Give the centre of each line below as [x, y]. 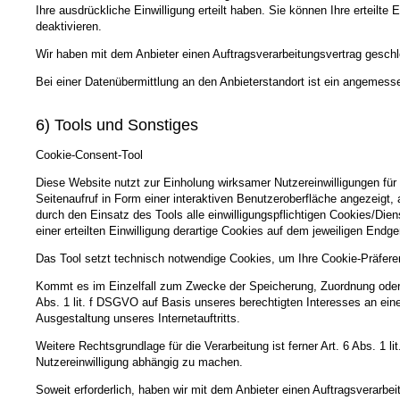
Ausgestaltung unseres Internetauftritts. [138, 318]
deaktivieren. [69, 27]
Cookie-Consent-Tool [89, 154]
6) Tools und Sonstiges [117, 125]
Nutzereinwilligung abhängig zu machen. [139, 362]
